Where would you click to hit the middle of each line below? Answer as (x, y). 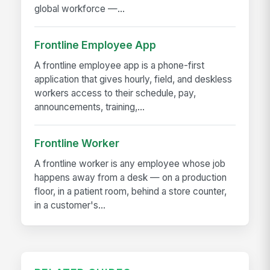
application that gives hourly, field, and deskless (133, 79)
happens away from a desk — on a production (131, 177)
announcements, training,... (90, 107)
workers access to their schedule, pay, (115, 93)
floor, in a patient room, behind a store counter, (131, 191)
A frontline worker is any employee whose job (130, 163)
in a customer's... (70, 205)
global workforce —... (80, 8)
